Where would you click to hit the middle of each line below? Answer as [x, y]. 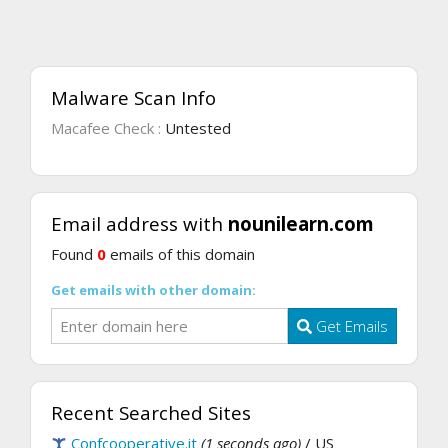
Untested [198, 127]
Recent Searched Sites [151, 413]
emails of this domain [180, 253]
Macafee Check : [108, 127]
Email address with [139, 223]
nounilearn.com [301, 223]
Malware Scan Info [133, 97]
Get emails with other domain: [153, 289]
